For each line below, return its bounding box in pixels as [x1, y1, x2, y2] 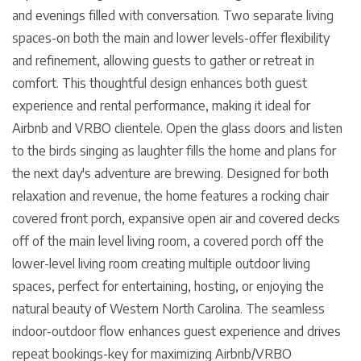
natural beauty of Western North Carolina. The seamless [12, 300, 325, 317]
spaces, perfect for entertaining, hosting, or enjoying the [12, 277, 324, 294]
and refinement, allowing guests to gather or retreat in [12, 52, 314, 68]
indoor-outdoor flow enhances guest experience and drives [12, 322, 341, 339]
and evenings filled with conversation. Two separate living [12, 6, 334, 23]
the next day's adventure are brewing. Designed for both [12, 164, 329, 181]
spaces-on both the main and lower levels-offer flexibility [12, 29, 330, 46]
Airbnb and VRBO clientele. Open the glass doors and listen [12, 119, 342, 136]
